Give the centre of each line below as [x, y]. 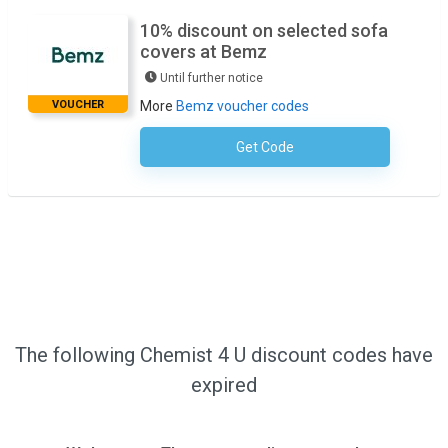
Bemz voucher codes [242, 106]
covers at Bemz [203, 52]
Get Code [265, 147]
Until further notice [211, 78]
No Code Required [333, 149]
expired [224, 385]
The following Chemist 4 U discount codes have [224, 355]
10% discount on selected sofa [264, 31]
